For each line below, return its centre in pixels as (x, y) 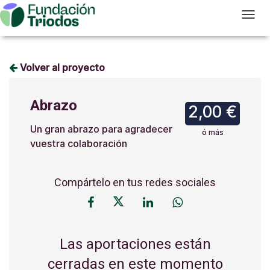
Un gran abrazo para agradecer (101, 129)
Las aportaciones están (135, 244)
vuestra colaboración (79, 143)
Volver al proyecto (61, 67)
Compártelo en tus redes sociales (135, 182)
